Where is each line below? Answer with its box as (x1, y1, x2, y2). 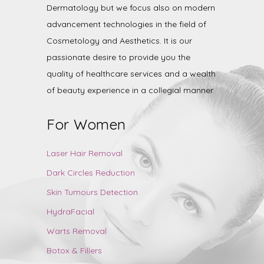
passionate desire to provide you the (47, 51, 190, 62)
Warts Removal (47, 225, 107, 236)
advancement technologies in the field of (47, 18, 206, 29)
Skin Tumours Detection (47, 186, 138, 197)
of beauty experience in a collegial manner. (47, 84, 214, 95)
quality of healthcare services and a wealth (47, 68, 216, 79)
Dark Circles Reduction (47, 167, 135, 178)
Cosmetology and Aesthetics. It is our (47, 35, 192, 46)
